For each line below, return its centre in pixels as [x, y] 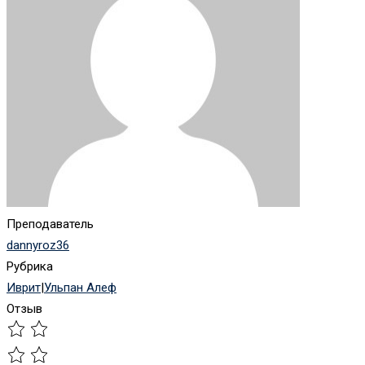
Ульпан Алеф [80, 288]
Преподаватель [50, 224]
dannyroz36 [38, 246]
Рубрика [30, 267]
